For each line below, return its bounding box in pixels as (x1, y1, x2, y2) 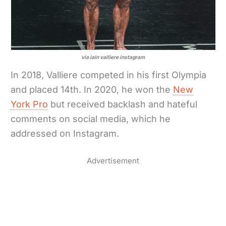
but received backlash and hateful (48, 99, 198, 110)
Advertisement (87, 156, 139, 166)
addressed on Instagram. (11, 128, 122, 139)
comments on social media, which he (11, 114, 171, 125)
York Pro (11, 99, 48, 110)
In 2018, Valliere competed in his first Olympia (11, 70, 207, 81)
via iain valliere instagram (81, 54, 145, 61)
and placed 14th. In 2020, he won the (11, 84, 174, 95)
